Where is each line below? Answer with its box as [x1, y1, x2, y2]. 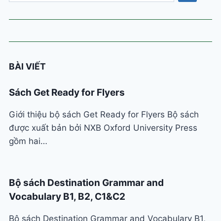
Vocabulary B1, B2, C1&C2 [9, 191, 125, 203]
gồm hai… [9, 136, 47, 147]
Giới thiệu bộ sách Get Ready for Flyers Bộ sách [9, 110, 199, 120]
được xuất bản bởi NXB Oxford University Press [9, 123, 197, 133]
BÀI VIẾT [9, 61, 46, 72]
